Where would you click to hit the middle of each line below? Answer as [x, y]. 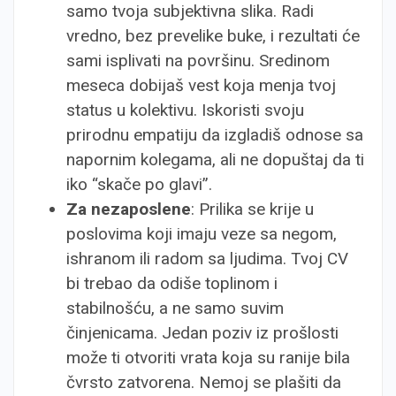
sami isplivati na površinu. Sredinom [198, 61]
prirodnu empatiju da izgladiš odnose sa [215, 135]
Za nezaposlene [129, 209]
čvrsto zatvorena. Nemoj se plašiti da [204, 382]
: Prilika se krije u [252, 209]
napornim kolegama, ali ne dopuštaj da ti [215, 160]
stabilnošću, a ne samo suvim [175, 308]
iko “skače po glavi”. [139, 184]
